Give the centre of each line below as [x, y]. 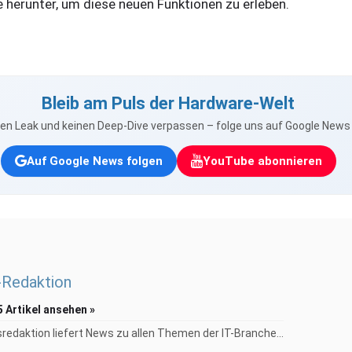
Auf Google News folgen [94, 161]
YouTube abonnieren [262, 161]
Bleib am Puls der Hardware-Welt [168, 104]
